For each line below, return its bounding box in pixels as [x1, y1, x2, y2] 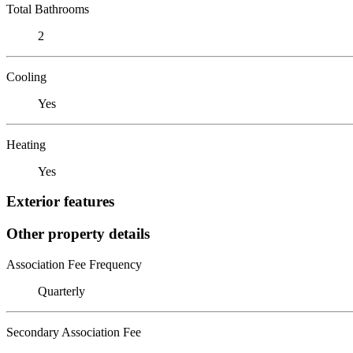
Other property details [6, 225, 150, 242]
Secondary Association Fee [6, 325, 141, 339]
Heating [6, 137, 46, 151]
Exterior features [6, 193, 114, 210]
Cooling [6, 69, 46, 84]
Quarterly [38, 284, 85, 298]
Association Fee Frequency [6, 257, 142, 271]
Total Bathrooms [6, 2, 89, 16]
